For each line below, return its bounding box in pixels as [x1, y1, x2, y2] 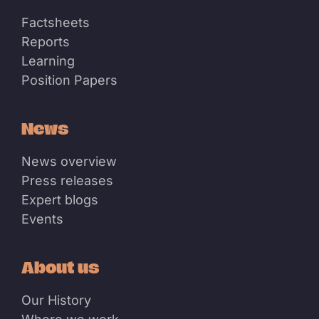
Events [21, 211, 63, 227]
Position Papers [21, 73, 117, 88]
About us [21, 258, 99, 276]
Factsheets [21, 15, 90, 31]
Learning [21, 53, 75, 69]
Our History [21, 293, 91, 308]
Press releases [21, 173, 113, 189]
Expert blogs [21, 192, 98, 208]
